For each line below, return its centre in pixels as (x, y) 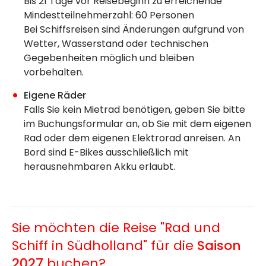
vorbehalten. (54, 72)
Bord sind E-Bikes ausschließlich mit (106, 153)
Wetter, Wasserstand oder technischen (116, 44)
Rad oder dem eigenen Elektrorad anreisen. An (132, 138)
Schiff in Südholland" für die (104, 246)
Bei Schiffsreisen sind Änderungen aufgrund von (134, 30)
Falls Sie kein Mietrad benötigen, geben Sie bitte (134, 110)
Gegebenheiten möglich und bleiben (109, 58)
